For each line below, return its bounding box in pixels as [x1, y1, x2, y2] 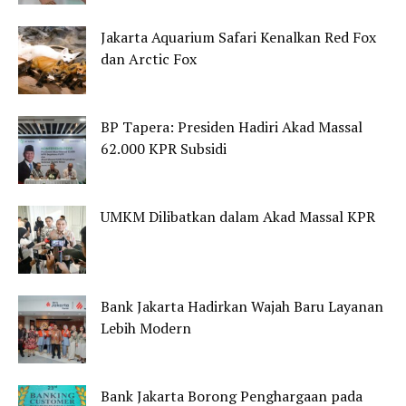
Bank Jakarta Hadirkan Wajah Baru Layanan [101, 296, 383, 317]
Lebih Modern [101, 318, 191, 339]
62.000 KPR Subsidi [101, 139, 227, 159]
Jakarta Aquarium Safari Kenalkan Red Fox [101, 27, 376, 48]
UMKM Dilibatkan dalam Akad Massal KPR [101, 207, 375, 227]
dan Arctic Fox [101, 49, 197, 70]
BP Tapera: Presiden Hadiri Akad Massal [101, 117, 362, 138]
